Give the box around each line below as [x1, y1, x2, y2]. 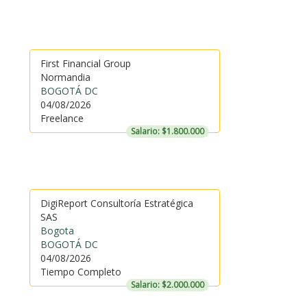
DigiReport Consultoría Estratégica [40, 197, 193, 210]
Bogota [40, 224, 74, 237]
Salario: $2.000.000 [130, 279, 204, 291]
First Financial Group [40, 57, 131, 70]
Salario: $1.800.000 [130, 125, 204, 137]
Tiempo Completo [40, 265, 121, 278]
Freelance [40, 112, 84, 125]
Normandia [40, 71, 90, 84]
